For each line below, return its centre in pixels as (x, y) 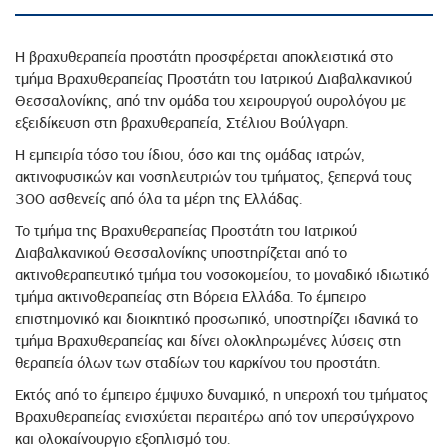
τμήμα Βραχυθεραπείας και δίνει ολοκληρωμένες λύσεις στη (208, 341)
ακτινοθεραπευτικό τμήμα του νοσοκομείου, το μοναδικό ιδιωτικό (222, 275)
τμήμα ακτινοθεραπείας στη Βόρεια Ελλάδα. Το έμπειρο (190, 297)
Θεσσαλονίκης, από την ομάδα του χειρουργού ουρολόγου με (210, 101)
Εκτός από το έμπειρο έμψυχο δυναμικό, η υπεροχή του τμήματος (221, 395)
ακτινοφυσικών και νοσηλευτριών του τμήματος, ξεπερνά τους (213, 177)
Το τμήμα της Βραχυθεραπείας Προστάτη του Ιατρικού (186, 231)
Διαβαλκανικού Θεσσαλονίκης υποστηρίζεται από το (181, 253)
